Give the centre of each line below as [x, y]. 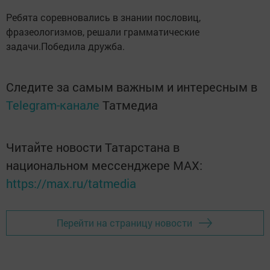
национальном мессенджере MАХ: [104, 165]
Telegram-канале [53, 105]
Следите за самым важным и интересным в [132, 86]
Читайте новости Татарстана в [93, 147]
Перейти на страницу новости [124, 223]
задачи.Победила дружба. [65, 46]
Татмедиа [130, 105]
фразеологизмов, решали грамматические [103, 31]
